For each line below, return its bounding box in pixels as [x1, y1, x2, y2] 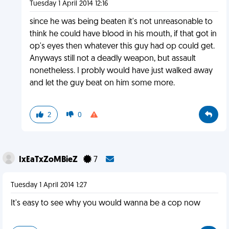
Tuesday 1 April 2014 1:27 [11, 181, 87, 189]
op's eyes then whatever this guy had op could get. [29, 42, 215, 51]
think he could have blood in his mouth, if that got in [29, 30, 217, 38]
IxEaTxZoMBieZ [19, 156, 79, 164]
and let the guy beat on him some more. [29, 79, 175, 87]
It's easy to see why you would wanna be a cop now [11, 199, 200, 208]
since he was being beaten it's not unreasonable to [29, 18, 213, 26]
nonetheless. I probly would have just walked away [29, 67, 213, 75]
